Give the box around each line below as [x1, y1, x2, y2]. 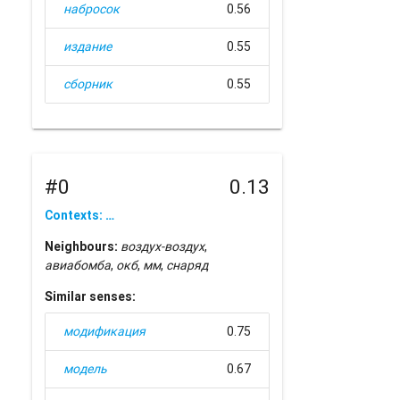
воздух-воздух [121, 238, 205, 255]
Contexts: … [45, 207, 115, 224]
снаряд [166, 257, 209, 274]
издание [63, 37, 112, 54]
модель [63, 361, 108, 378]
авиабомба [45, 257, 112, 274]
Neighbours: [45, 238, 119, 255]
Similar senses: [45, 288, 137, 305]
